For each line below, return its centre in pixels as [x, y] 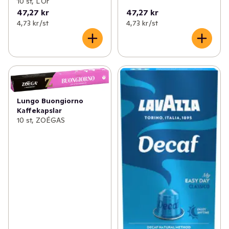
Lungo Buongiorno [50, 100]
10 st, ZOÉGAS [41, 120]
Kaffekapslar [39, 110]
